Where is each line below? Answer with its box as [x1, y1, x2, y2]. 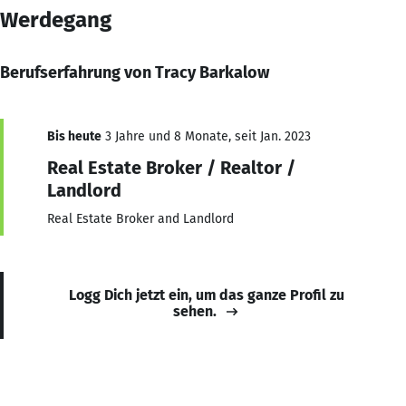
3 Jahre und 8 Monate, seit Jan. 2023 [101, 128, 311, 144]
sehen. [173, 302, 217, 320]
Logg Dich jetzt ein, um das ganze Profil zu [69, 285, 344, 304]
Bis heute [47, 128, 101, 144]
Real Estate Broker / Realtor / [47, 156, 295, 179]
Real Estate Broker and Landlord [47, 210, 234, 227]
